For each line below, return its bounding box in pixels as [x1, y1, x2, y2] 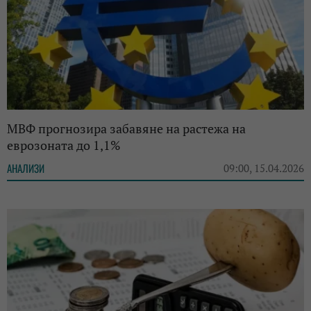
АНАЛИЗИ [7, 160, 44, 176]
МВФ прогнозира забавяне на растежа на [7, 120, 246, 137]
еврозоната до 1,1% [7, 137, 121, 154]
